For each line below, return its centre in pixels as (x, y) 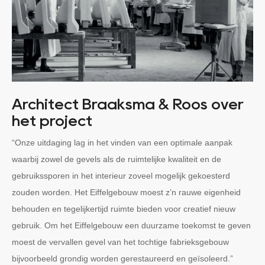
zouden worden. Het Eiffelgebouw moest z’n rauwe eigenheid (126, 192)
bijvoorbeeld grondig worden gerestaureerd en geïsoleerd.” (122, 258)
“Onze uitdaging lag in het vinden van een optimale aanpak (122, 142)
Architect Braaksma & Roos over (128, 104)
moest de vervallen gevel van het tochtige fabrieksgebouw (120, 242)
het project (52, 121)
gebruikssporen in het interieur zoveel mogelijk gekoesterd (121, 175)
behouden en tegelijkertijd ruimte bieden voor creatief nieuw (124, 209)
